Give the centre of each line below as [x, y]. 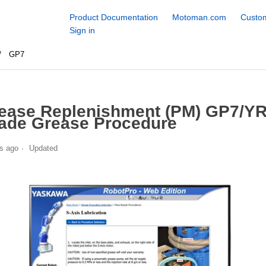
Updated [43, 148]
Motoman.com [199, 17]
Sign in [82, 30]
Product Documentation [113, 17]
